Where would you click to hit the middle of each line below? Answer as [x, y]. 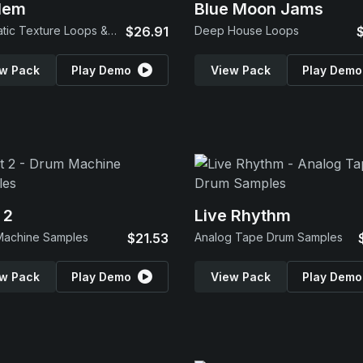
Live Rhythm [243, 216]
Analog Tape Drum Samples [269, 237]
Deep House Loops [247, 30]
